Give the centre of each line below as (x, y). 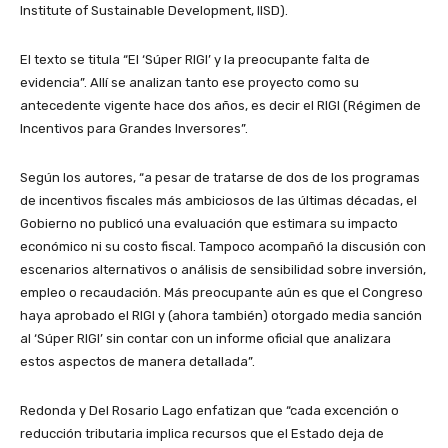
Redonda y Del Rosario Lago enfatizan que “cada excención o (209, 410)
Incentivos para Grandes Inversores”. (134, 128)
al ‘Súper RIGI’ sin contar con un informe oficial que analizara (205, 338)
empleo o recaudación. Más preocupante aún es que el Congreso (221, 292)
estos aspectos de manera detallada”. (137, 361)
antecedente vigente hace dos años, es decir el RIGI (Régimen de (220, 105)
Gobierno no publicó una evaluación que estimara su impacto (209, 223)
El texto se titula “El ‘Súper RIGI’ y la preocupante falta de (195, 59)
